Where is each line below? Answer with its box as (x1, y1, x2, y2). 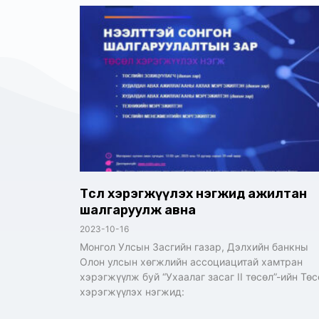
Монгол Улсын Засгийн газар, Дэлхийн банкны (80, 241, 308, 253)
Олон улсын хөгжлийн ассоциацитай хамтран (80, 256, 303, 268)
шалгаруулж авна (80, 202, 196, 219)
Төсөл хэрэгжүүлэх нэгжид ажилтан (80, 186, 307, 202)
